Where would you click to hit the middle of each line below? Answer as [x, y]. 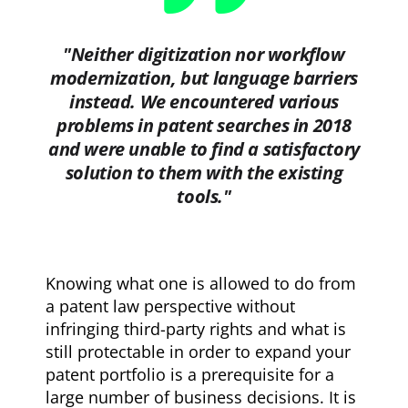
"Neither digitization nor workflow [204, 54]
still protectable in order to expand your [199, 351]
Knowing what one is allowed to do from [201, 283]
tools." [204, 196]
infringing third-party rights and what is [196, 328]
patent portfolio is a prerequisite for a [190, 374]
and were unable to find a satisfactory [204, 148]
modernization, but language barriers [204, 77]
